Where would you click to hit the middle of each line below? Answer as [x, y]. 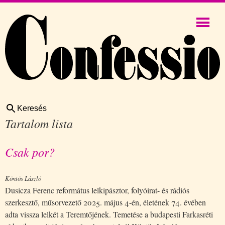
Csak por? [30, 151]
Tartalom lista [39, 123]
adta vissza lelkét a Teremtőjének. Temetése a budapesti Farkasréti [109, 214]
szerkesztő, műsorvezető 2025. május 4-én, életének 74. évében [105, 202]
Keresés [32, 108]
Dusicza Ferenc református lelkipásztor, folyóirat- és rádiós [97, 190]
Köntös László [23, 178]
